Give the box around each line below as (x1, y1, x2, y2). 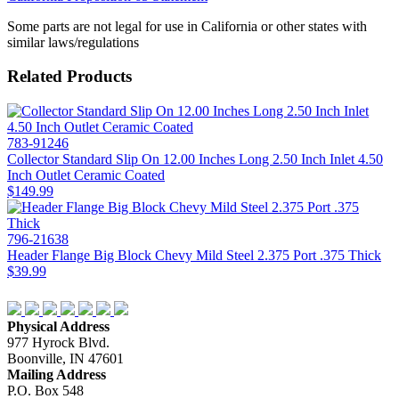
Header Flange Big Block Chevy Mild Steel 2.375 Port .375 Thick (7, 248, 381, 264)
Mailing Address (7, 367, 106, 383)
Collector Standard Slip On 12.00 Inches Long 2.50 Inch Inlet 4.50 (7, 151, 383, 167)
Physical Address (7, 319, 110, 335)
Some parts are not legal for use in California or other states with (7, 18, 367, 34)
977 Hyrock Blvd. (7, 335, 110, 351)
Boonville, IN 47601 (7, 351, 124, 367)
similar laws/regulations (7, 34, 139, 50)
